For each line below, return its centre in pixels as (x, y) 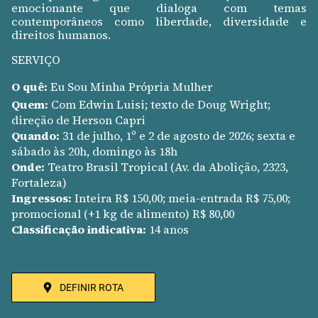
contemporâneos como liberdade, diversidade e (159, 22)
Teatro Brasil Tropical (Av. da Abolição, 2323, (166, 167)
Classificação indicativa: (79, 230)
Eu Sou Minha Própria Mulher (130, 87)
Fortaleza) (39, 183)
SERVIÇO (36, 60)
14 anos (168, 230)
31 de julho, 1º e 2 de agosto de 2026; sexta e (177, 136)
